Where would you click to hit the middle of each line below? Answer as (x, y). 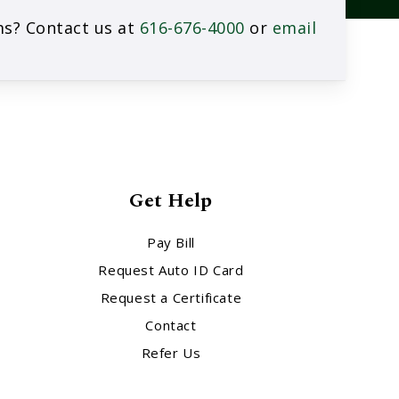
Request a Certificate (171, 298)
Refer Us (171, 353)
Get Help (171, 201)
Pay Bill (171, 243)
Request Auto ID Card (171, 270)
